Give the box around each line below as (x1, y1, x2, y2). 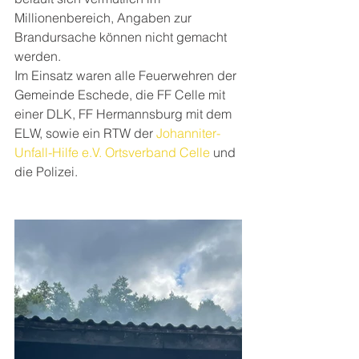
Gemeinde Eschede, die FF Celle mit (14, 87, 228, 103)
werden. (14, 48, 64, 64)
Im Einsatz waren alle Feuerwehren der (14, 67, 240, 83)
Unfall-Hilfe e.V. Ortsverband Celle (14, 144, 210, 160)
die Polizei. (14, 163, 78, 179)
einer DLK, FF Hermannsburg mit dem (14, 106, 235, 122)
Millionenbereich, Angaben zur (14, 10, 195, 26)
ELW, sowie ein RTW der (14, 125, 156, 141)
